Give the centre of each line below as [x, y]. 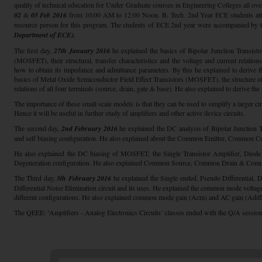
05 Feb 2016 [50, 15]
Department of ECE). [45, 35]
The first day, [34, 50]
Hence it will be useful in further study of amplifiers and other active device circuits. [130, 113]
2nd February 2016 [89, 128]
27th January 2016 [82, 51]
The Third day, [36, 178]
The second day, [38, 128]
